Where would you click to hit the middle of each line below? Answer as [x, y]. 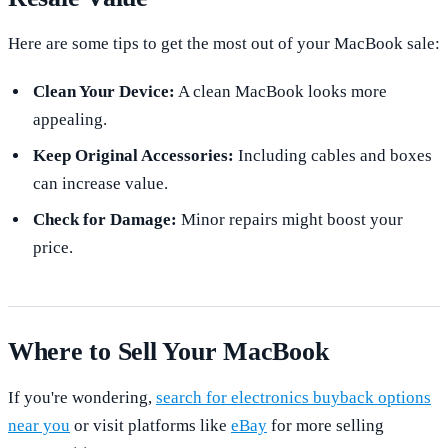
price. [52, 247]
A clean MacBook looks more [280, 91]
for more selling [325, 425]
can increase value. [100, 183]
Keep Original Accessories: [133, 155]
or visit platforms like [150, 425]
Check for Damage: [104, 219]
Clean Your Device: [103, 91]
